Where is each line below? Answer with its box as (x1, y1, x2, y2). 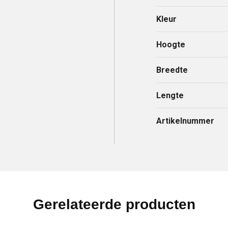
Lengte (156, 90, 184, 100)
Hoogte (156, 39, 186, 49)
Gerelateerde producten (33, 196, 195, 212)
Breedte (156, 65, 188, 75)
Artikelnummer (156, 116, 215, 126)
